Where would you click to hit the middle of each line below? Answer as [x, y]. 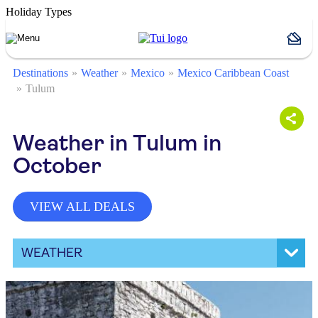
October [57, 166]
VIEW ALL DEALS [82, 207]
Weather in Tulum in [117, 143]
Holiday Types [39, 12]
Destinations [40, 73]
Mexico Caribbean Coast [233, 73]
